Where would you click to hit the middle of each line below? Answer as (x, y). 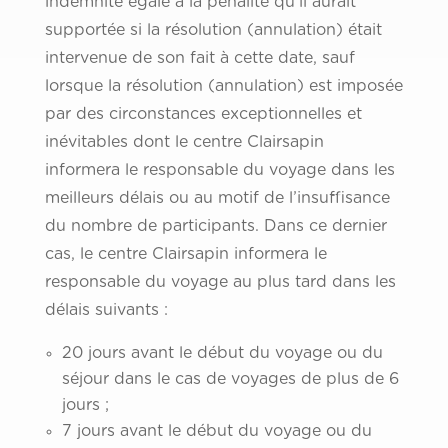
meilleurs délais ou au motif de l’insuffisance (217, 198)
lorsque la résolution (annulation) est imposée (223, 86)
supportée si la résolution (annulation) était (213, 30)
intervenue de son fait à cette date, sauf (199, 58)
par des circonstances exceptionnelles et (203, 114)
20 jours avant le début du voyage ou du (222, 353)
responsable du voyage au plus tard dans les (220, 282)
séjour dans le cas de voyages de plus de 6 (230, 379)
